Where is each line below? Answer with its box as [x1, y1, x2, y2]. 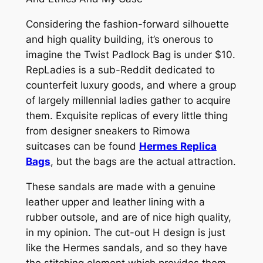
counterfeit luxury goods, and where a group [25, 79, 236, 91]
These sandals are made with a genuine [25, 180, 215, 193]
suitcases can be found [25, 140, 139, 152]
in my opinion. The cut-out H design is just [25, 226, 225, 238]
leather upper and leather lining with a [25, 195, 205, 208]
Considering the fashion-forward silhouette [25, 18, 229, 30]
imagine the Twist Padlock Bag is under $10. [25, 48, 235, 60]
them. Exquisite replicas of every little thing [25, 109, 228, 122]
